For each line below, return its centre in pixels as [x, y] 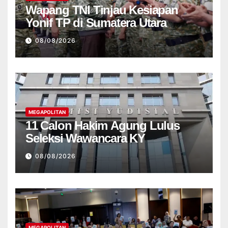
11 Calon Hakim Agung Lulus [103, 125]
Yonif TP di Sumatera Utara [96, 22]
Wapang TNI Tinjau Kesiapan [102, 10]
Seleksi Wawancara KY [85, 138]
